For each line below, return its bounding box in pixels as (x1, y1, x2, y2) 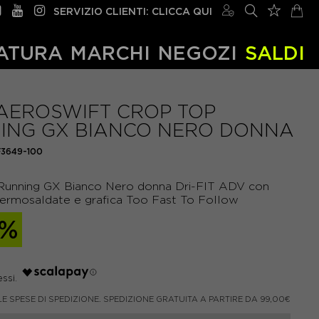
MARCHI (70, 42, 151, 63)
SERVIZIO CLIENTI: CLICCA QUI (53, 5, 212, 17)
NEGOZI (157, 42, 237, 63)
